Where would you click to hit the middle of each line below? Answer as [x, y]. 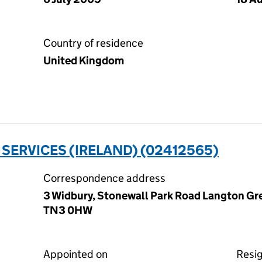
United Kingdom [84, 61]
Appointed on [75, 254]
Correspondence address [104, 178]
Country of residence [93, 43]
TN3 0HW [68, 210]
